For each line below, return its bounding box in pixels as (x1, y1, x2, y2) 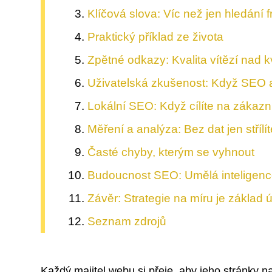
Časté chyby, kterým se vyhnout (87, 146, 255, 159)
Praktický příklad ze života (87, 30, 224, 44)
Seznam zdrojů (87, 215, 167, 228)
